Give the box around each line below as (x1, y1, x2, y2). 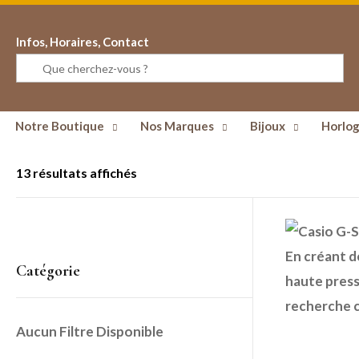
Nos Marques (140, 119, 214, 133)
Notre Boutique (15, 119, 104, 133)
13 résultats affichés (16, 164, 137, 180)
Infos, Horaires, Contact (16, 34, 149, 49)
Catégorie (16, 261, 80, 280)
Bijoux (250, 119, 285, 133)
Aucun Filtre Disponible (16, 323, 163, 340)
